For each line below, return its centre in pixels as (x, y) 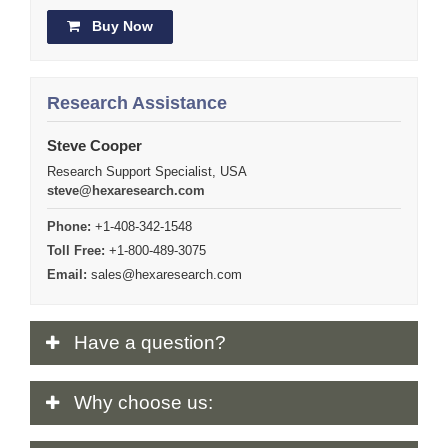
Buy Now (121, 26)
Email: (67, 274)
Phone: (69, 226)
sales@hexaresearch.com (166, 274)
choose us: (165, 403)
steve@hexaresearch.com (126, 190)
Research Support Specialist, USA (147, 171)
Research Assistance (137, 102)
